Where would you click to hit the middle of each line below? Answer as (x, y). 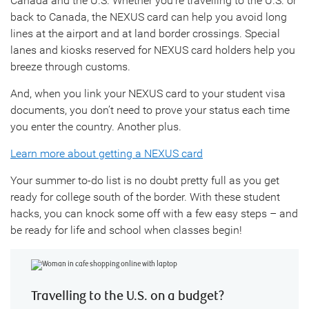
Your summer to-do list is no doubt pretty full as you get (145, 180)
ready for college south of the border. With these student (145, 197)
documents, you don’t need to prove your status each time (150, 110)
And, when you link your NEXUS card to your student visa (148, 93)
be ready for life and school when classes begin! (126, 230)
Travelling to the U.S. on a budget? (128, 296)
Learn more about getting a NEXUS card (107, 153)
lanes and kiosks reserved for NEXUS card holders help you (153, 50)
